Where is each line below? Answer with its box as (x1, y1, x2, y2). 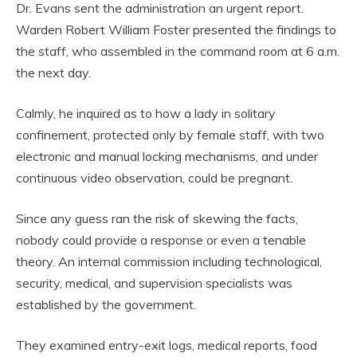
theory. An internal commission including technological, (16, 253, 322, 270)
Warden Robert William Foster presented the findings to (16, 22, 336, 38)
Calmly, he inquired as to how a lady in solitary (16, 105, 276, 122)
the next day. (16, 65, 91, 81)
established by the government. (16, 296, 196, 313)
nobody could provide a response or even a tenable (16, 232, 306, 249)
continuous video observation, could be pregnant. (16, 170, 292, 186)
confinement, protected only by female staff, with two (16, 127, 324, 143)
